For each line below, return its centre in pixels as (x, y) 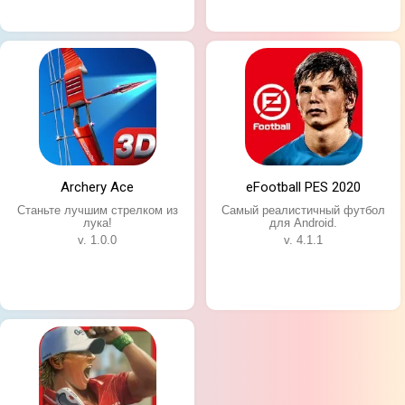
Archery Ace (98, 187)
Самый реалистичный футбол (304, 210)
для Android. (304, 222)
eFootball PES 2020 (304, 187)
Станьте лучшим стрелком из (97, 210)
